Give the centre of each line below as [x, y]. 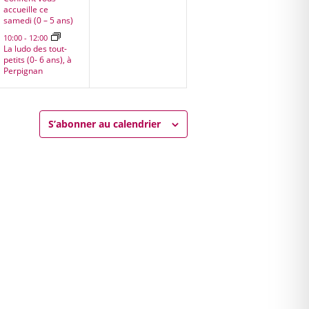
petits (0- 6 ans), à [37, 59]
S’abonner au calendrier [104, 124]
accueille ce [26, 9]
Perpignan [23, 70]
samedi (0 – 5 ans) [38, 20]
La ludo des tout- [35, 48]
